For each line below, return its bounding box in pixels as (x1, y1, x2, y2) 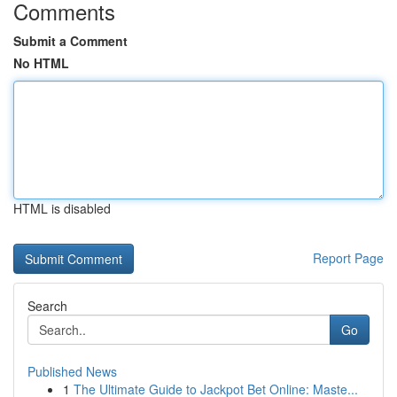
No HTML (13, 54, 69, 72)
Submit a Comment (13, 32, 128, 50)
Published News (27, 362, 117, 380)
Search (27, 297, 67, 315)
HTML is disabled (13, 199, 111, 217)
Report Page (313, 249, 384, 267)
